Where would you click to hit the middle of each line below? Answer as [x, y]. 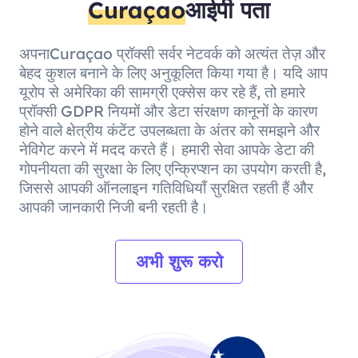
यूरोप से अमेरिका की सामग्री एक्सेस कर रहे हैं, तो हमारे [162, 91]
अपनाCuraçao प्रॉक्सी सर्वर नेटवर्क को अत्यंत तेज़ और [172, 53]
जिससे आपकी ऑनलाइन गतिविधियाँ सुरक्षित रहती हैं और [166, 187]
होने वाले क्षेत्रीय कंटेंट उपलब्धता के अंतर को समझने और [169, 130]
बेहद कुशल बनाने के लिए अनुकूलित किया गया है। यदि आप [173, 72]
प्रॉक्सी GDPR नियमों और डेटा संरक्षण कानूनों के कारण [168, 111]
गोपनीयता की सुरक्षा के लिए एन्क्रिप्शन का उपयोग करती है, [172, 168]
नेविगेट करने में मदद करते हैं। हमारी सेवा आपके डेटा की [166, 149]
